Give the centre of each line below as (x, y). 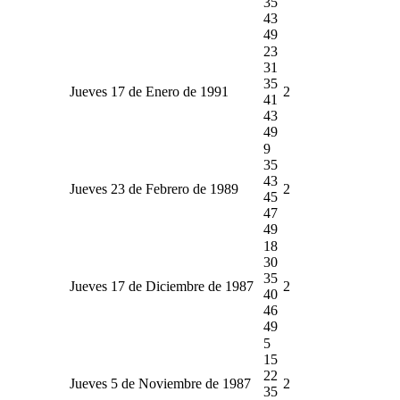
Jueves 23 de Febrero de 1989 (154, 188)
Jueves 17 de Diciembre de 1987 (162, 286)
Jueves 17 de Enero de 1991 (149, 91)
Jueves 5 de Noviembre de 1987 (160, 383)
